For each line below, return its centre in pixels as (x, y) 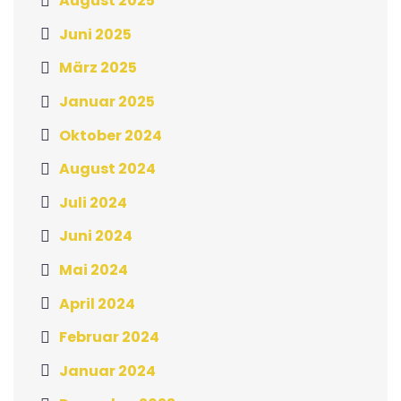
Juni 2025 (95, 34)
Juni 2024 (96, 235)
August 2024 (107, 168)
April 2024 (97, 303)
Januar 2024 (107, 371)
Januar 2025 (107, 101)
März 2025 (98, 67)
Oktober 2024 (111, 135)
